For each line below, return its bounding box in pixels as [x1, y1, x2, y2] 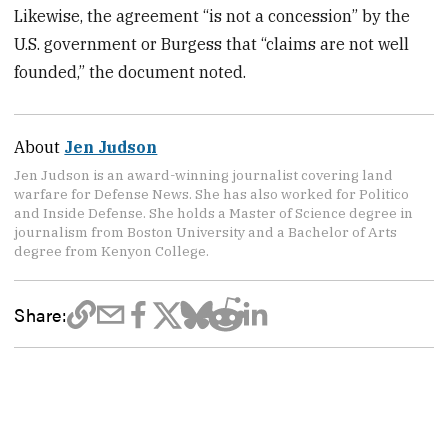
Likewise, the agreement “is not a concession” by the [14, 5, 411, 26]
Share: [14, 301, 67, 328]
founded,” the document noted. [14, 61, 247, 82]
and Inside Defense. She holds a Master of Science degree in [14, 203, 414, 222]
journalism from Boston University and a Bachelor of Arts [14, 222, 398, 241]
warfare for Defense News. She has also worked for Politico [14, 184, 410, 203]
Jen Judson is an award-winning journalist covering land [14, 165, 394, 184]
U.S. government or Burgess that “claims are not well [14, 33, 410, 54]
